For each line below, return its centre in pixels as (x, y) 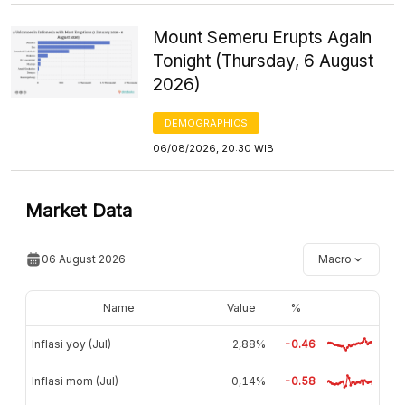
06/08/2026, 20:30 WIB (214, 148)
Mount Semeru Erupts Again (263, 37)
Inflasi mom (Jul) (75, 381)
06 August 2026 (84, 259)
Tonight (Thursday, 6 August (264, 61)
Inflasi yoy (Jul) (71, 344)
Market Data (79, 210)
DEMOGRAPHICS (207, 122)
